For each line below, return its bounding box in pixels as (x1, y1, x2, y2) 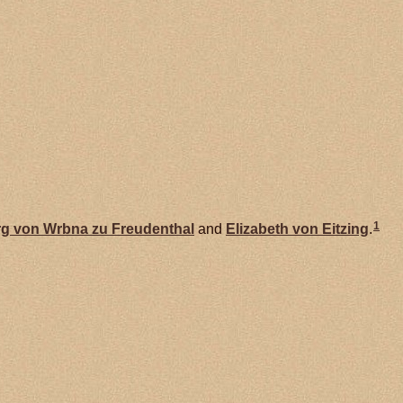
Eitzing (322, 220, 369, 237)
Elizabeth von (226, 220, 322, 237)
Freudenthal (112, 220, 194, 237)
